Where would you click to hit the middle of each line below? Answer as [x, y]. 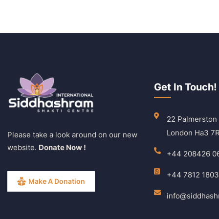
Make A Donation [57, 181]
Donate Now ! [62, 148]
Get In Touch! [185, 87]
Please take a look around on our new [72, 135]
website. [23, 148]
